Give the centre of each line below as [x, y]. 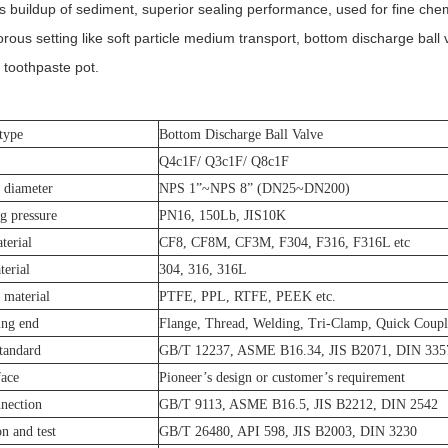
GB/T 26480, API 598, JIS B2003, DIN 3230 [288, 431]
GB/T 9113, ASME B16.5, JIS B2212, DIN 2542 [298, 404]
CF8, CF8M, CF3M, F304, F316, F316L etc [284, 242]
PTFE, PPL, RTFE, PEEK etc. [247, 296]
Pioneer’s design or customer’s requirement [282, 377]
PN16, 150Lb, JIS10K [222, 215]
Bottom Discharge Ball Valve [241, 134]
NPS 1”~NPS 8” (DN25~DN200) [254, 188]
